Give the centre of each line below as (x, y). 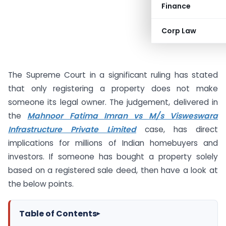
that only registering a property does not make (113, 89)
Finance (176, 6)
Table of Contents (58, 213)
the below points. (41, 184)
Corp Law (179, 31)
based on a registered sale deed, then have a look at (113, 170)
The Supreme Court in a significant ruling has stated (113, 75)
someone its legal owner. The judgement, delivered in (113, 102)
